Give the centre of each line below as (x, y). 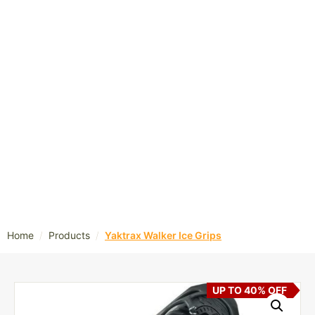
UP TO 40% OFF (250, 290)
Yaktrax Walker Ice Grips (163, 236)
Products (69, 236)
